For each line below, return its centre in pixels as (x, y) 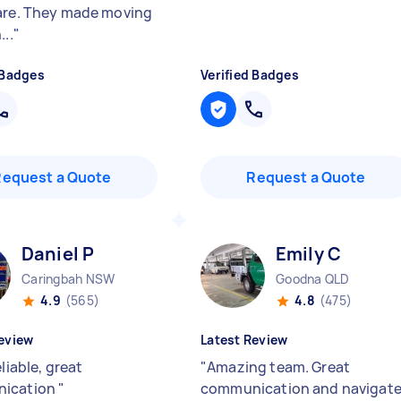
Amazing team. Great (279, 367)
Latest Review (244, 340)
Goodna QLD (313, 279)
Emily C (309, 254)
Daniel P (58, 254)
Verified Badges (250, 75)
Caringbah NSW (68, 279)
